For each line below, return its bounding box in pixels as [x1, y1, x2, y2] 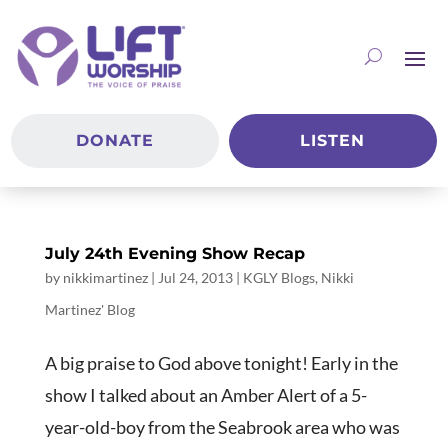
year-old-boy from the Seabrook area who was [44, 416, 400, 439]
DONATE [76, 131, 155, 151]
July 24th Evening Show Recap [44, 244, 305, 264]
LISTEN [300, 131, 366, 151]
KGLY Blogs [242, 269, 315, 287]
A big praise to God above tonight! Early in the [44, 352, 398, 375]
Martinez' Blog [44, 301, 135, 319]
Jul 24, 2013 [157, 269, 233, 287]
